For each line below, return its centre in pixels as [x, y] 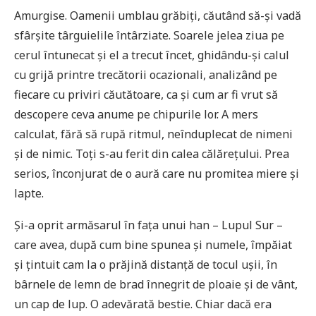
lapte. [29, 193]
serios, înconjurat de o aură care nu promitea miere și [157, 173]
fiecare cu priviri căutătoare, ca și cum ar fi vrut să [146, 94]
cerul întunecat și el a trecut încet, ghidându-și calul [152, 55]
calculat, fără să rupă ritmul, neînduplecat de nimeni [153, 134]
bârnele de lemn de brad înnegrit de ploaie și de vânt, [156, 284]
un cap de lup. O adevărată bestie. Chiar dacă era [143, 304]
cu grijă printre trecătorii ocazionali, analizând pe [146, 74]
